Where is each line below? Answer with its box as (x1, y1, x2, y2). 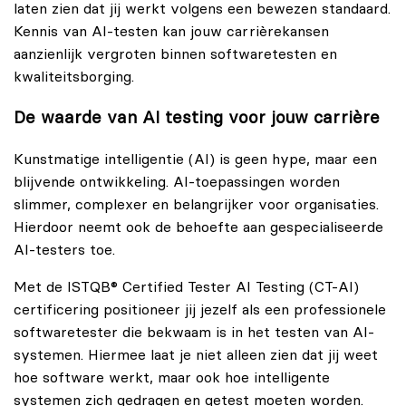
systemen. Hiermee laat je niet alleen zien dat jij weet (14, 348, 378, 363)
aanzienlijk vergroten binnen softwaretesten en (14, 46, 337, 62)
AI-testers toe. (14, 243, 115, 258)
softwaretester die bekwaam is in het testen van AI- (14, 325, 374, 341)
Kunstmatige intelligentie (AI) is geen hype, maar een (14, 152, 377, 168)
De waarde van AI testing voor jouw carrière (14, 110, 380, 128)
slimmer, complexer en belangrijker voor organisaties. (14, 198, 379, 213)
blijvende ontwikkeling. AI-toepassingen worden (14, 175, 340, 190)
